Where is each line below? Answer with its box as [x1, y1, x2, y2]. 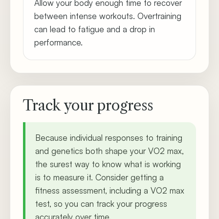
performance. [34, 37, 83, 47]
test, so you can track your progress [35, 198, 167, 209]
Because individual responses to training [35, 132, 182, 143]
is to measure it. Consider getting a [35, 172, 164, 182]
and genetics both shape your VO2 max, [35, 146, 184, 156]
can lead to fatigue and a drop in [34, 24, 155, 34]
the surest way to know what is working [35, 159, 181, 169]
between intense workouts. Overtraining [34, 11, 181, 21]
